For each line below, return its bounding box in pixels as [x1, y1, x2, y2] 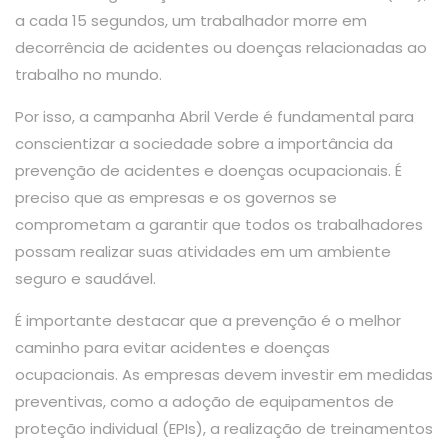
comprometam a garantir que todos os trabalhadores [15, 213, 423, 235]
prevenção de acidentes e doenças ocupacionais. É [15, 159, 402, 181]
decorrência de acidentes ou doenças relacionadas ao [15, 36, 427, 58]
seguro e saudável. [15, 267, 156, 289]
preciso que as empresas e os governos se [15, 186, 337, 208]
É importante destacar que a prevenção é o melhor [15, 309, 401, 331]
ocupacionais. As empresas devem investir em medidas [15, 363, 433, 385]
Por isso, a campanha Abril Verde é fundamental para [15, 105, 414, 127]
